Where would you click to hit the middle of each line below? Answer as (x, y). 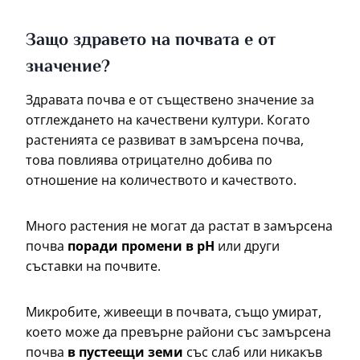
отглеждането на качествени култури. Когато (168, 120)
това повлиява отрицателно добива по (149, 160)
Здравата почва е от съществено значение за (170, 100)
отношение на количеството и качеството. (163, 180)
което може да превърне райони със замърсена (178, 332)
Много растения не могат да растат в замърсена (179, 226)
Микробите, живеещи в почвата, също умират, (174, 312)
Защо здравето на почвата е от (151, 41)
